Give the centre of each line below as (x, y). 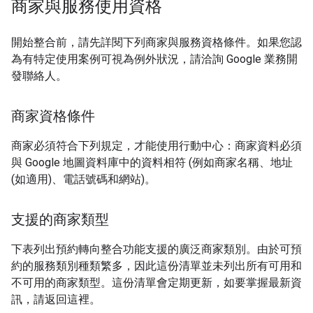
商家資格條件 (53, 116)
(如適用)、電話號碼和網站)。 (83, 179)
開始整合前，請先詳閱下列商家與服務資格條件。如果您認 (156, 42)
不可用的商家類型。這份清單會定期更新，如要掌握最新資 (156, 283)
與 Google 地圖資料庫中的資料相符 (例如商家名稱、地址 (152, 162)
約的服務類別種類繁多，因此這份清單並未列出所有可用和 (156, 266)
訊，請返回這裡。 (56, 299)
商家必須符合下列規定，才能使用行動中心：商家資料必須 (156, 146)
